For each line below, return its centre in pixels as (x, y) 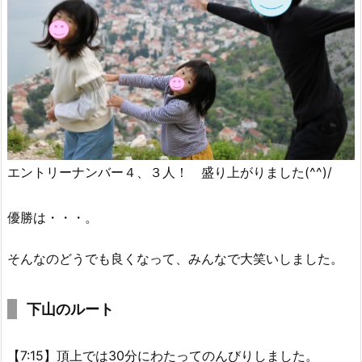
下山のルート (70, 309)
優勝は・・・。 (53, 217)
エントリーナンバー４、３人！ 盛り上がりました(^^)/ (170, 173)
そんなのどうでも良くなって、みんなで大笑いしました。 (175, 258)
